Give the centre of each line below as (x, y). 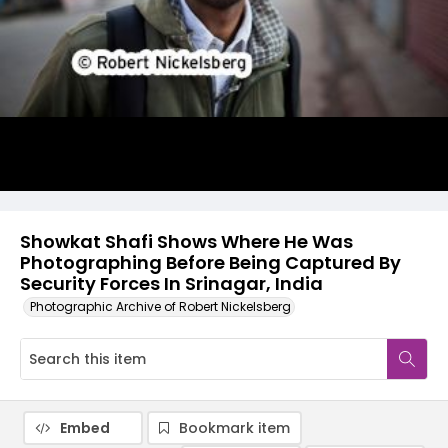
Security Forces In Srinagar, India (171, 283)
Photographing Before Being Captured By (210, 262)
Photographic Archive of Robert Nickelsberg (160, 306)
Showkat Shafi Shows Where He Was (186, 241)
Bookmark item (234, 428)
